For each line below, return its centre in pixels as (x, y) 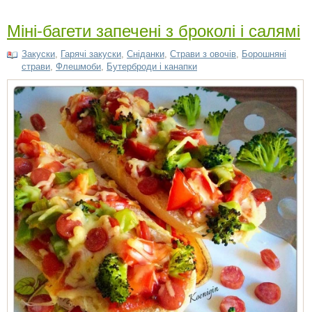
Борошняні (264, 54)
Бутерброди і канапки (152, 66)
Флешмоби (78, 66)
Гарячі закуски (91, 54)
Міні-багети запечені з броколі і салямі (154, 29)
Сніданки (146, 54)
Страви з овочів (203, 54)
